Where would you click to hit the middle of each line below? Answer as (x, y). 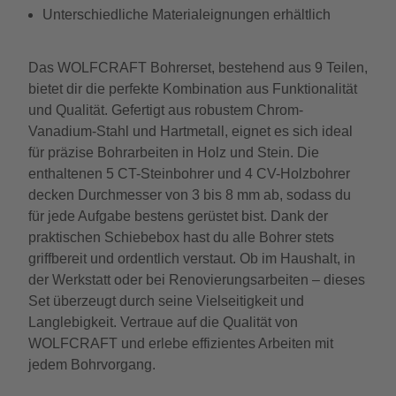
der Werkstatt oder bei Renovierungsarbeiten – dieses (197, 280)
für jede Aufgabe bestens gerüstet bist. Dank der (178, 216)
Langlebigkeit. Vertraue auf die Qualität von (163, 322)
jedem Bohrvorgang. (92, 365)
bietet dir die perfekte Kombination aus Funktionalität (193, 89)
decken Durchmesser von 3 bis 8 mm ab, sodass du (190, 195)
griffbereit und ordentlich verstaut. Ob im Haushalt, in (192, 259)
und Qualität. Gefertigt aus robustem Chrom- (166, 110)
